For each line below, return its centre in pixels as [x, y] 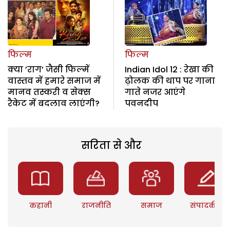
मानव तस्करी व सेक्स [49, 92]
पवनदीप [141, 104]
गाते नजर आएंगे [155, 92]
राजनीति [96, 206]
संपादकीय [207, 206]
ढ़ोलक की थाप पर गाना [170, 81]
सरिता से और [111, 146]
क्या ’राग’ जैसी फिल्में [49, 70]
